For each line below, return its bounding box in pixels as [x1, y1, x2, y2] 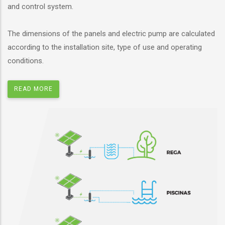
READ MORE [14, 85, 53, 93]
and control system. [8, 2, 73, 12]
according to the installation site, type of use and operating [8, 43, 202, 52]
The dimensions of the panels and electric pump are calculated [8, 29, 215, 39]
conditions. [8, 56, 44, 66]
